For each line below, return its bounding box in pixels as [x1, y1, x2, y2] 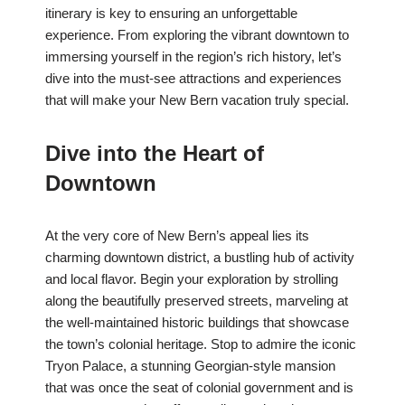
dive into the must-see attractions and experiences [45, 71, 342, 87]
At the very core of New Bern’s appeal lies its [45, 228, 309, 244]
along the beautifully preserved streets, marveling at [45, 293, 348, 309]
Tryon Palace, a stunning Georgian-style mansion [45, 358, 335, 374]
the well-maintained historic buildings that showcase [45, 315, 349, 331]
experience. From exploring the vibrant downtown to [45, 27, 349, 43]
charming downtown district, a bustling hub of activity [45, 250, 354, 266]
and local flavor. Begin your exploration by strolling [45, 271, 338, 287]
